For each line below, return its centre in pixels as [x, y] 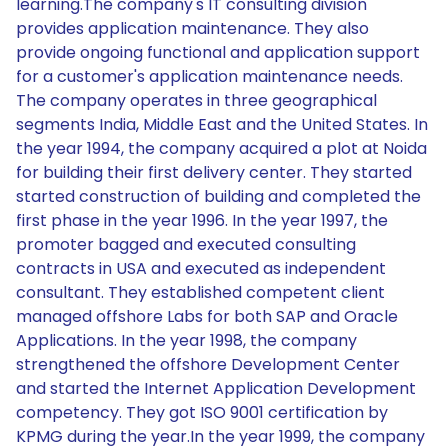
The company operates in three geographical [196, 100]
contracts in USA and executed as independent [201, 268]
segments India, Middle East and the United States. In [222, 124]
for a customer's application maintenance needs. [209, 76]
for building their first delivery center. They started [214, 172]
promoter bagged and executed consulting [186, 244]
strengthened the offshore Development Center [208, 364]
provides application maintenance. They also [192, 28]
